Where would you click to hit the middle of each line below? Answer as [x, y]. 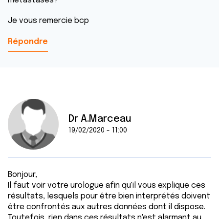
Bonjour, [22, 175]
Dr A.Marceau [100, 119]
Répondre [28, 42]
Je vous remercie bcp [48, 21]
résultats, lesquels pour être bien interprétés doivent [109, 196]
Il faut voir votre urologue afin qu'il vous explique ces [107, 186]
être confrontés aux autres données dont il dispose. [107, 207]
